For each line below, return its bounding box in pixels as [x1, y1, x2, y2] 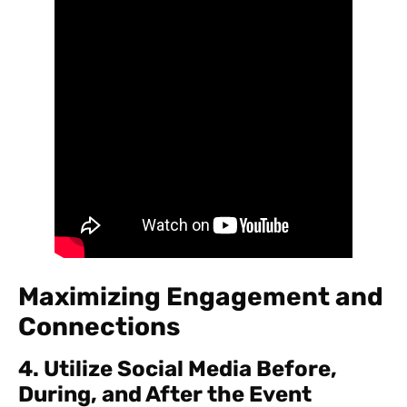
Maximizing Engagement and [18, 282, 383, 313]
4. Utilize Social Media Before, [18, 356, 337, 382]
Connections [18, 312, 180, 342]
